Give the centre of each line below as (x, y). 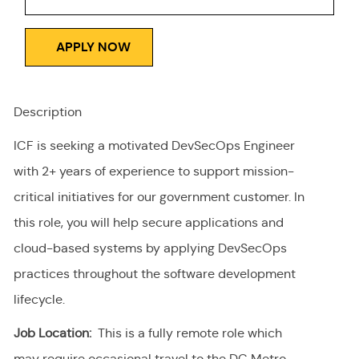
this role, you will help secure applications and (148, 223)
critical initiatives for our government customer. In (159, 197)
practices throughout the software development (154, 274)
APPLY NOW (93, 47)
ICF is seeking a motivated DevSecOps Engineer (154, 146)
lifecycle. (39, 300)
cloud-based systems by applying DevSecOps (150, 248)
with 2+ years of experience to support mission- (153, 171)
